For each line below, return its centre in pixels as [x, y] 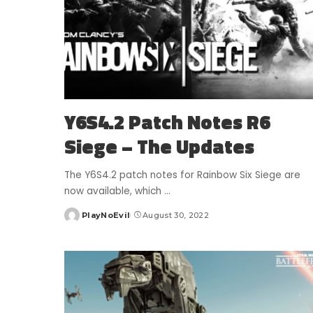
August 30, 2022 [175, 216]
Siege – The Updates [159, 147]
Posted [80, 220]
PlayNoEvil [106, 216]
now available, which [114, 191]
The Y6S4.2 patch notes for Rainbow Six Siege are [182, 175]
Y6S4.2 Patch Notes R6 [167, 122]
